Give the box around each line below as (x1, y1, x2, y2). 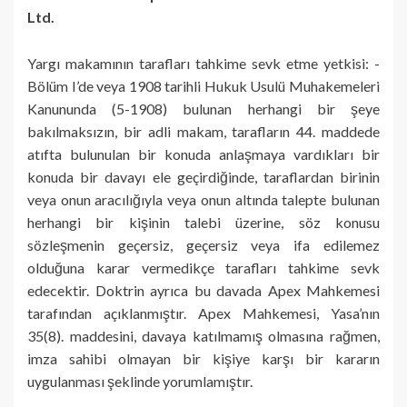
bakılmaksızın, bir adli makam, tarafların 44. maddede (27, 122, 380, 140)
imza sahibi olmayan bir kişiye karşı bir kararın (27, 349, 380, 367)
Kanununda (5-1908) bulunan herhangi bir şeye (27, 99, 380, 117)
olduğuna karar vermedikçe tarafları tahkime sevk (27, 258, 380, 276)
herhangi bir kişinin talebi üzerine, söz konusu (27, 213, 380, 231)
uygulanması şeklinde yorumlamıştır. (27, 372, 253, 390)
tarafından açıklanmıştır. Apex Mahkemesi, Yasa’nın (27, 303, 380, 322)
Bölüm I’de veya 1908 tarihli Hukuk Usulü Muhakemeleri (27, 76, 380, 94)
